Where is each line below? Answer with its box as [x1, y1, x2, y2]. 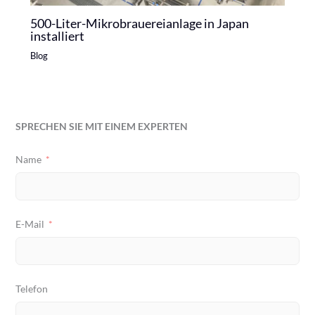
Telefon [15, 283, 49, 295]
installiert [30, 27, 84, 44]
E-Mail [15, 218, 45, 231]
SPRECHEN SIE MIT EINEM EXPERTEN [15, 120, 188, 132]
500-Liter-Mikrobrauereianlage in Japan [30, 15, 249, 31]
